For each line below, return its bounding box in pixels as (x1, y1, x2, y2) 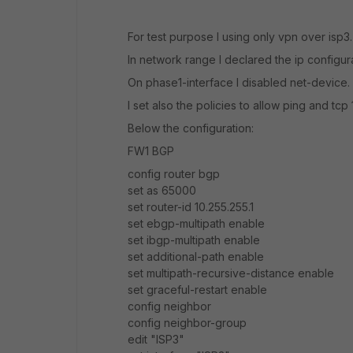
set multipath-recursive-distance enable (128, 266, 334, 280)
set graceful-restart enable (128, 283, 267, 296)
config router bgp (128, 167, 220, 180)
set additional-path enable (128, 250, 264, 263)
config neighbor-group (128, 316, 247, 329)
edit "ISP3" (128, 333, 184, 346)
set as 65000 (128, 184, 196, 197)
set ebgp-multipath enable (128, 217, 265, 230)
